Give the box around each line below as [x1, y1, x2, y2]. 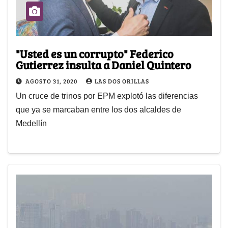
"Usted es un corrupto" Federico [16, 45, 130, 61]
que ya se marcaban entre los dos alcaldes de [16, 105, 181, 114]
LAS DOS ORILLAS [95, 76, 149, 85]
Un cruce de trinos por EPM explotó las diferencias [16, 91, 198, 100]
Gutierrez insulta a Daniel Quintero [16, 56, 191, 72]
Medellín [16, 119, 47, 128]
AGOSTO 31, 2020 [25, 76, 79, 85]
